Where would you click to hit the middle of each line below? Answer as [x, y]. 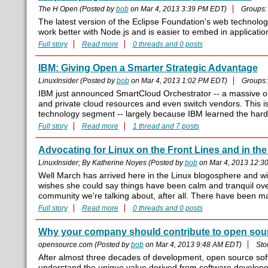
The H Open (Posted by [77, 9]
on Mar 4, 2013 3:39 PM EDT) [177, 9]
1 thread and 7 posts [166, 127]
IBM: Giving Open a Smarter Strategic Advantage [148, 68]
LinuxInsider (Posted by [77, 81]
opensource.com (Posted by [84, 245]
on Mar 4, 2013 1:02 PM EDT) [178, 81]
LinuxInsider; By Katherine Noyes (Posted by [111, 163]
